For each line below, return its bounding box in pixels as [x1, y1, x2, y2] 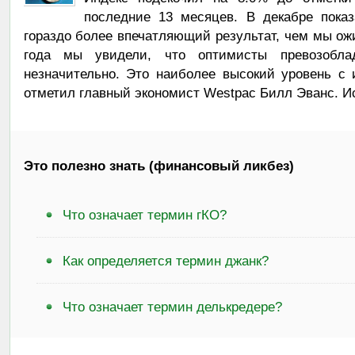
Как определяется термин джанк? [63, 253, 269, 268]
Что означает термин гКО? [63, 207, 227, 222]
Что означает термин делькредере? [63, 299, 282, 314]
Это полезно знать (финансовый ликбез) [23, 158, 294, 173]
